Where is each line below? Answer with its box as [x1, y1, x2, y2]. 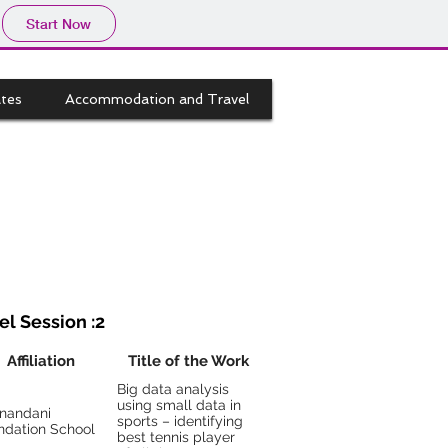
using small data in [117, 397, 241, 413]
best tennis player [117, 429, 235, 445]
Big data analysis [117, 381, 229, 397]
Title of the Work [128, 352, 249, 370]
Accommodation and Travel [65, 91, 249, 107]
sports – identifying [117, 413, 243, 429]
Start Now [26, 14, 91, 33]
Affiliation [7, 352, 75, 370]
